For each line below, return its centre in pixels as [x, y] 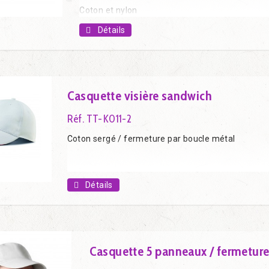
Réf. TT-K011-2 [99, 119]
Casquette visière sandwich [139, 96]
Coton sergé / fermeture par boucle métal [151, 139]
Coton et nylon [110, 10]
